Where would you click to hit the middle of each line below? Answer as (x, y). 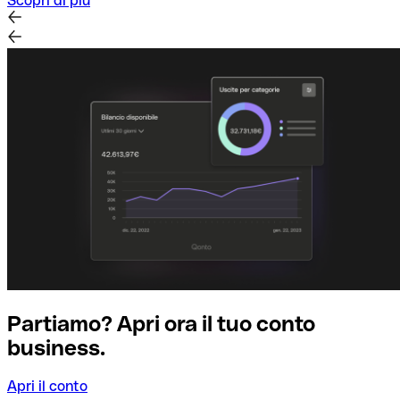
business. (56, 347)
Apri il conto (47, 386)
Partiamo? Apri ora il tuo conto (161, 323)
